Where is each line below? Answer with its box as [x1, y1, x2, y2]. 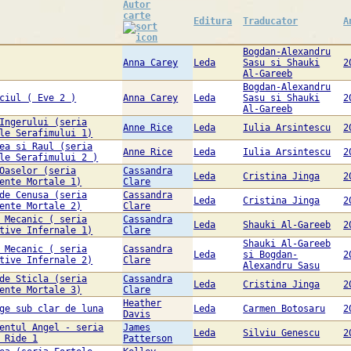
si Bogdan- [243, 249, 299, 261]
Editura [194, 16, 233, 27]
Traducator [243, 16, 299, 27]
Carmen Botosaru [243, 303, 326, 315]
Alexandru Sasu [243, 260, 320, 272]
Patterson [123, 333, 173, 345]
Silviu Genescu [243, 327, 320, 339]
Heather [123, 298, 162, 309]
